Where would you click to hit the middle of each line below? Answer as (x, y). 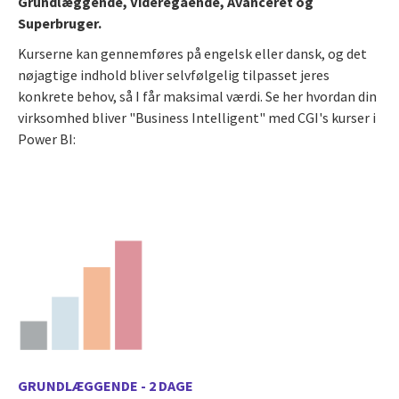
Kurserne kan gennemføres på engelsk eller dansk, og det (192, 53)
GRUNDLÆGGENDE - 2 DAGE (106, 385)
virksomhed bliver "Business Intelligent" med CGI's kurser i (197, 117)
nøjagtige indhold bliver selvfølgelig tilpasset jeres (174, 74)
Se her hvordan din (321, 96)
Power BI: (47, 138)
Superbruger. (60, 23)
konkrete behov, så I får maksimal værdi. (142, 96)
